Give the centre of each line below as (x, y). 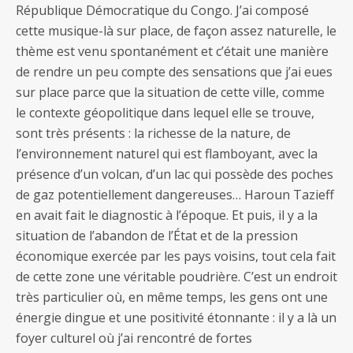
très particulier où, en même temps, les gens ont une (172, 297)
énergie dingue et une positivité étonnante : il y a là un (176, 318)
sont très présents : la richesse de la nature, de (153, 134)
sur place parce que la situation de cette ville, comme (170, 93)
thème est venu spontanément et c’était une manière (172, 52)
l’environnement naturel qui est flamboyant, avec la (167, 154)
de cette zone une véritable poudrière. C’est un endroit (176, 277)
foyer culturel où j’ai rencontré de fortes (134, 338)
